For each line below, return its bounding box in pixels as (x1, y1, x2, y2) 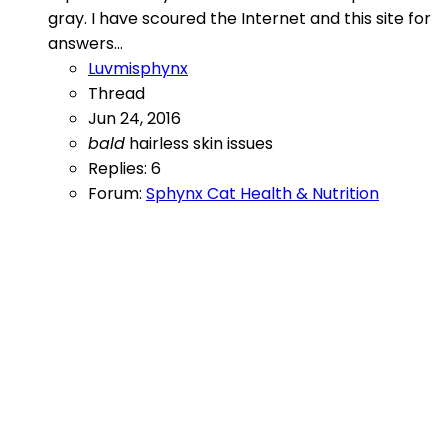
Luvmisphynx (88, 57, 188, 81)
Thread (88, 82, 145, 106)
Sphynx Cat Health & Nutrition (146, 182, 379, 206)
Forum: (88, 182, 146, 206)
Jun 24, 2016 (88, 107, 181, 131)
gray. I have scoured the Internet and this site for (48, 7, 431, 31)
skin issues (193, 132, 273, 156)
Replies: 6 (88, 157, 161, 181)
